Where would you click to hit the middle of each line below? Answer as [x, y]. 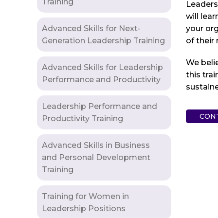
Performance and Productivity [101, 79]
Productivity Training [82, 118]
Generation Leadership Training [103, 40]
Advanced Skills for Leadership [102, 67]
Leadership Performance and [100, 106]
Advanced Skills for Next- [91, 28]
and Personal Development [96, 157]
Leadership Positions [84, 208]
